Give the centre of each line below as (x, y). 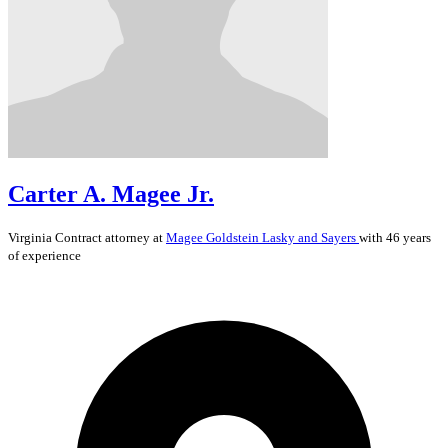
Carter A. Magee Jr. (111, 194)
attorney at (134, 238)
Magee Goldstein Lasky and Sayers (262, 238)
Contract (78, 238)
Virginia (31, 238)
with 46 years (395, 238)
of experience (44, 256)
